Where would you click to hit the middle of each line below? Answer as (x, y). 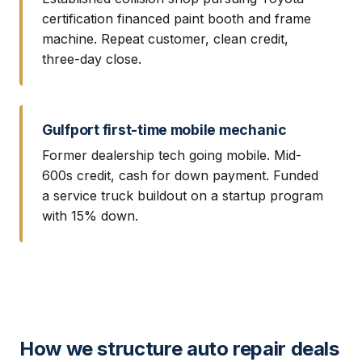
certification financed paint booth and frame (177, 18)
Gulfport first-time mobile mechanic (164, 129)
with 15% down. (90, 215)
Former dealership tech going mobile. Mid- (172, 155)
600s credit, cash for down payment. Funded (180, 175)
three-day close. (92, 59)
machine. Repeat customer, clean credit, (165, 38)
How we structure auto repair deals (179, 348)
